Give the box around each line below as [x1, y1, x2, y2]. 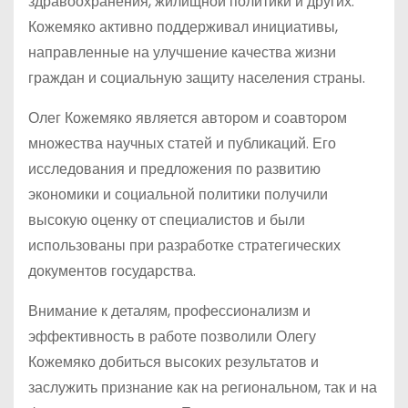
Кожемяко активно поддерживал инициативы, [28, 16, 338, 37]
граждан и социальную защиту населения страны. [28, 67, 365, 88]
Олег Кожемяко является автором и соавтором [28, 107, 347, 128]
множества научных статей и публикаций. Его [28, 133, 336, 154]
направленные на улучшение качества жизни [28, 42, 336, 63]
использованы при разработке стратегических [28, 235, 341, 256]
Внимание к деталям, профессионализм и [28, 301, 311, 321]
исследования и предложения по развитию [28, 158, 321, 179]
